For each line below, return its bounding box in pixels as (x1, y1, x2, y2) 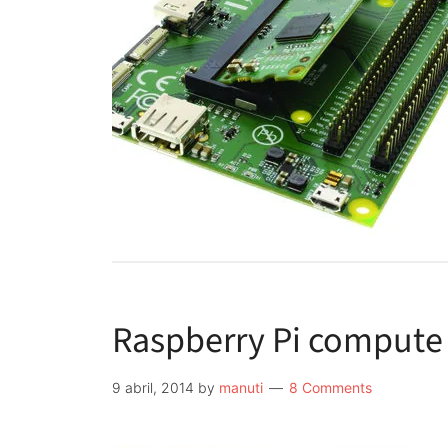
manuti (219, 379, 263, 396)
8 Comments (289, 379, 372, 396)
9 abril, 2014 (112, 379, 194, 396)
